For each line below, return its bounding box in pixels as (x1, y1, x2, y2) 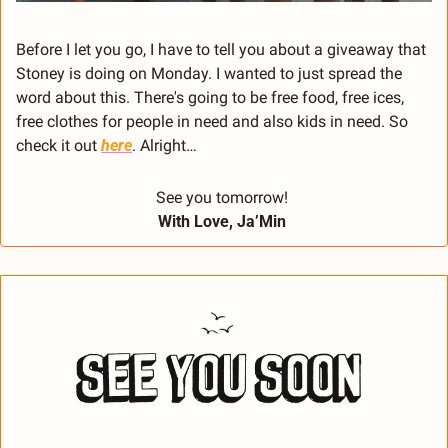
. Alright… (132, 136, 201, 156)
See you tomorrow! (156, 188, 292, 208)
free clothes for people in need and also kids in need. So (16, 112, 408, 132)
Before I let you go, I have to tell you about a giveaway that (16, 40, 426, 60)
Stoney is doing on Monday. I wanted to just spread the (16, 64, 402, 84)
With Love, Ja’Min (158, 212, 290, 232)
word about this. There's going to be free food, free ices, (16, 88, 404, 108)
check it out (16, 136, 101, 156)
